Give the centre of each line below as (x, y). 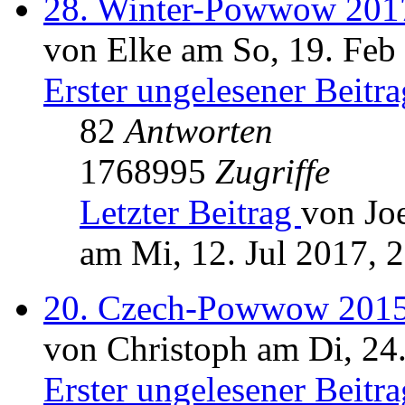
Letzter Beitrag (190, 212)
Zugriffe (273, 172)
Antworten (199, 131)
